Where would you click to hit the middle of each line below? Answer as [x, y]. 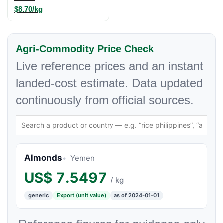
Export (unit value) [81, 195]
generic [39, 195]
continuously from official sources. [105, 100]
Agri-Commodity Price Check [85, 49]
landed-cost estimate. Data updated [109, 83]
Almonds [43, 158]
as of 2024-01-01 [137, 195]
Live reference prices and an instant [110, 66]
